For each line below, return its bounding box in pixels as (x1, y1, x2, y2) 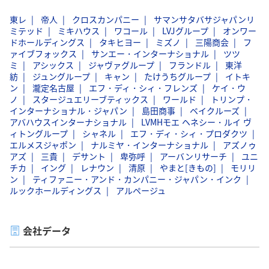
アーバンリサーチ (160, 150, 227, 162)
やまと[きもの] (160, 161, 216, 174)
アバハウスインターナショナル (10, 115, 127, 128)
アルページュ (116, 184, 166, 196)
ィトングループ (10, 127, 68, 139)
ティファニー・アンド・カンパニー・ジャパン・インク (32, 172, 241, 185)
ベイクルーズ (190, 104, 240, 116)
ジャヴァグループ (88, 58, 154, 71)
